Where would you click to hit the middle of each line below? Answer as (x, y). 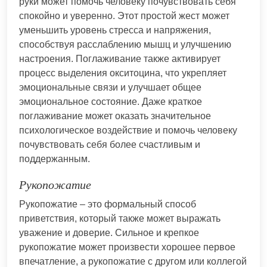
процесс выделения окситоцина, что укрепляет (123, 73)
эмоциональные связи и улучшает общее (110, 87)
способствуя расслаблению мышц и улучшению (125, 44)
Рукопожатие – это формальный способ (108, 204)
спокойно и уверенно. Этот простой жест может (124, 15)
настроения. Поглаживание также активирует (120, 58)
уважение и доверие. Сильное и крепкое (109, 232)
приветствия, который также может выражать (120, 218)
